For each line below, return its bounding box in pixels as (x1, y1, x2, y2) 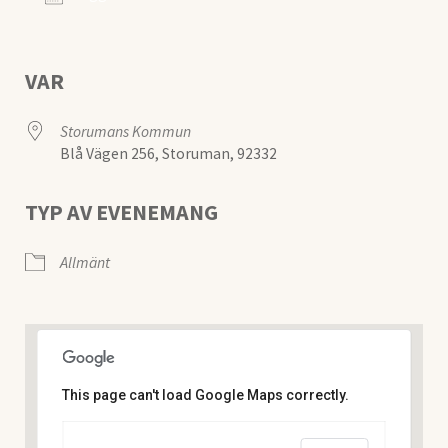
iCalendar (373, 22, 439, 42)
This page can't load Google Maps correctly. (62, 386, 350, 403)
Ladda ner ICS (59, 22, 151, 42)
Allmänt (59, 252, 110, 272)
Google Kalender (216, 22, 331, 42)
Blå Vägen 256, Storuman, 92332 (59, 143, 277, 163)
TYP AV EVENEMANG (24, 197, 218, 226)
